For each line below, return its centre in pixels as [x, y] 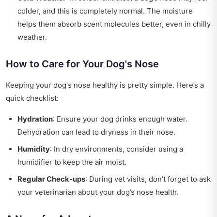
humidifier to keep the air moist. [72, 162]
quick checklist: [32, 98]
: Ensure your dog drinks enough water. [120, 119]
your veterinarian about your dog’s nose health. [98, 192]
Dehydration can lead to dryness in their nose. [96, 132]
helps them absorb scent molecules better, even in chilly [114, 24]
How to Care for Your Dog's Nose [82, 64]
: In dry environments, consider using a [116, 149]
